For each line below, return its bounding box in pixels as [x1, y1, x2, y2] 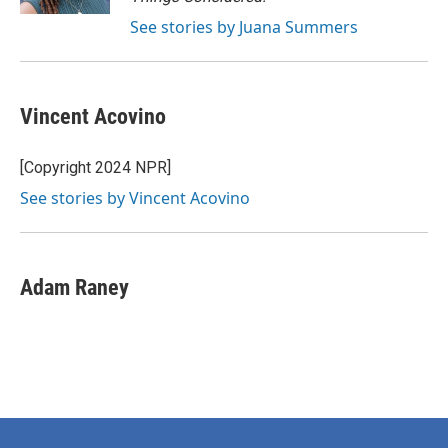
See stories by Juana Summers [130, 16, 358, 38]
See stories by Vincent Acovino [20, 187, 250, 209]
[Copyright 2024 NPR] [20, 158, 171, 177]
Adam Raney [20, 275, 129, 300]
